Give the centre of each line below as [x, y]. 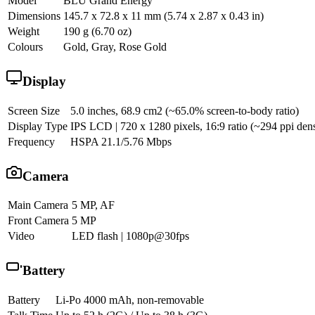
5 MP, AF [93, 205]
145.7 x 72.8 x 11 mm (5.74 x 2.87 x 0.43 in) [163, 16]
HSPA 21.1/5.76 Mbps [121, 141]
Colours [25, 47]
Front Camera [38, 221]
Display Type [38, 126]
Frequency [31, 141]
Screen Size [34, 110]
